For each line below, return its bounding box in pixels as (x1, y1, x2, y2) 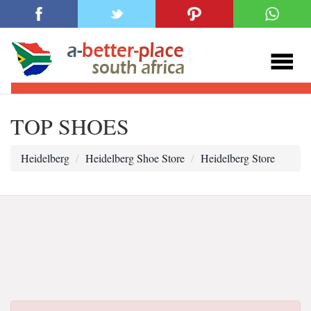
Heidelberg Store (201, 151, 275, 165)
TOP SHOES (10, 111, 129, 141)
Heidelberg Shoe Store (85, 151, 185, 165)
